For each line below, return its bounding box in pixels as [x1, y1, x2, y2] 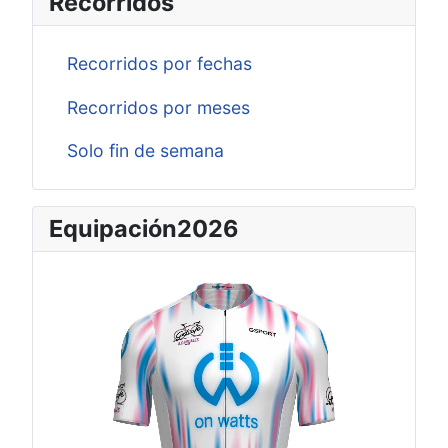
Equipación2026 [49, 214, 239, 244]
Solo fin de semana [66, 140, 224, 162]
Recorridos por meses [66, 96, 250, 118]
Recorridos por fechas [66, 53, 252, 75]
